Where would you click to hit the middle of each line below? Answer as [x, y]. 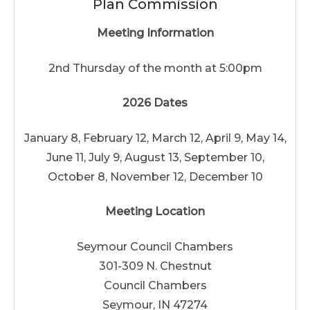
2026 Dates [155, 103]
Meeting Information [155, 33]
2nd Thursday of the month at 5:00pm [155, 68]
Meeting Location [155, 211]
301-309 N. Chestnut [155, 266]
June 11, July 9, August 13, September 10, [155, 157]
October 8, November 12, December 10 [155, 176]
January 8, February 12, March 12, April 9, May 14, [155, 138]
